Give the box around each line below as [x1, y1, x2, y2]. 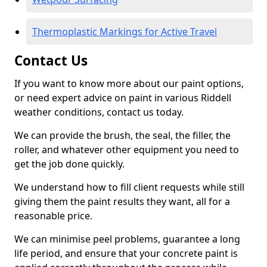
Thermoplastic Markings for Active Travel [32, 25, 217, 38]
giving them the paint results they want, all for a [14, 195, 230, 208]
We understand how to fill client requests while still [14, 181, 244, 194]
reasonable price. [14, 209, 92, 222]
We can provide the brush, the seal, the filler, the [14, 129, 231, 142]
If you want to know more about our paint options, [14, 77, 244, 90]
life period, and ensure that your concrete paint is [14, 247, 238, 260]
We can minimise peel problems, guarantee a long [14, 232, 240, 246]
